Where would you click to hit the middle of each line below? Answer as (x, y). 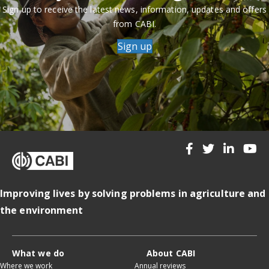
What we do (38, 253)
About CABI (171, 253)
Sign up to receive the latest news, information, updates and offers (134, 9)
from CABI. (134, 23)
